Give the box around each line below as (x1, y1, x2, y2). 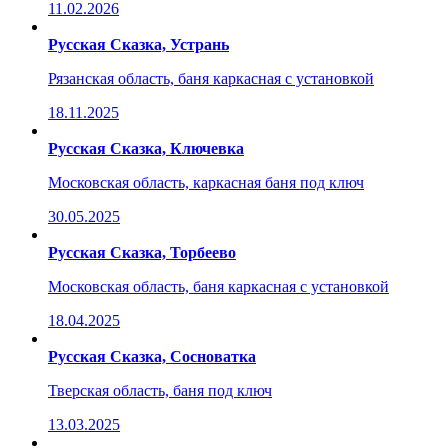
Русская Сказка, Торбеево (48, 243, 236, 261)
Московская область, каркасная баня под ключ (48, 173, 364, 191)
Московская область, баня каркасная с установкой (48, 277, 389, 295)
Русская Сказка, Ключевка (48, 139, 244, 157)
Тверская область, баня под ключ (48, 381, 272, 399)
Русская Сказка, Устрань (48, 35, 229, 53)
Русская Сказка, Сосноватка (48, 347, 256, 365)
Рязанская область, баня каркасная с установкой (48, 69, 374, 87)
